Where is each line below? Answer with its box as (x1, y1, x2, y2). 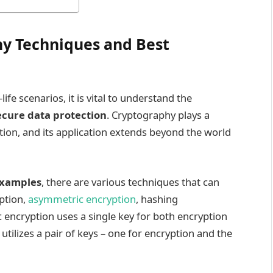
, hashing (136, 191, 178, 206)
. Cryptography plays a (107, 108, 210, 122)
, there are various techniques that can (41, 174, 219, 189)
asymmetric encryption (28, 191, 136, 206)
